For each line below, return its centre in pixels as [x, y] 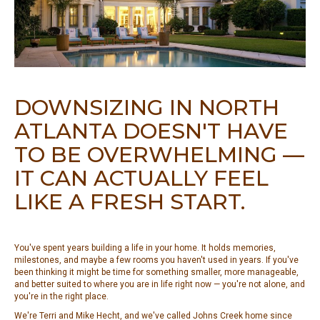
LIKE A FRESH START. [130, 202]
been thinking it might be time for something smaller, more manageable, [156, 272]
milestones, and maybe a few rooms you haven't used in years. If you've [156, 260]
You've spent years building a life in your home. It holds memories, [145, 248]
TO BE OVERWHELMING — [159, 155]
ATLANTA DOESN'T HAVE [151, 131]
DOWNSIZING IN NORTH [147, 108]
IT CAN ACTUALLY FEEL [141, 179]
